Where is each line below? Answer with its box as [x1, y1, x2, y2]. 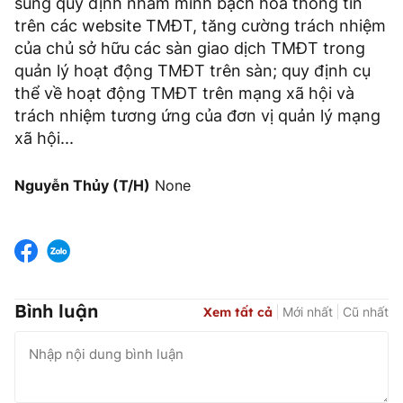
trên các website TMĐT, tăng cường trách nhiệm [14, 16, 386, 36]
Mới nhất [282, 303, 333, 319]
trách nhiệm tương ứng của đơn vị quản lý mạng [14, 106, 381, 126]
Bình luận [14, 300, 98, 323]
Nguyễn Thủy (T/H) [14, 176, 150, 195]
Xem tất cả [203, 303, 273, 320]
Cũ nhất [343, 303, 389, 319]
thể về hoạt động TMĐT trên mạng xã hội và [14, 84, 354, 103]
